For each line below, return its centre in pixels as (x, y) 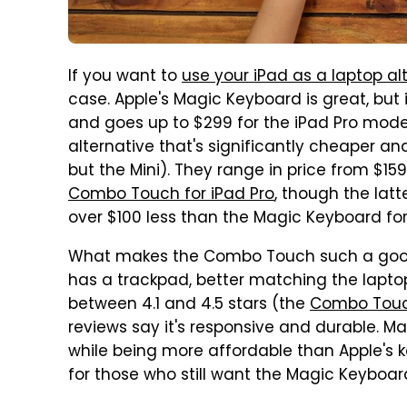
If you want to (125, 77)
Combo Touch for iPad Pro (171, 195)
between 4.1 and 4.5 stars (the (189, 305)
